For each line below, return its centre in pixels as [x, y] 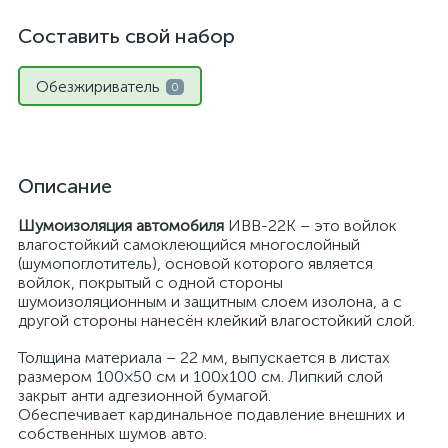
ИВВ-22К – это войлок [310, 225]
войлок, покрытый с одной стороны [150, 282]
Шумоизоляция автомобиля [121, 225]
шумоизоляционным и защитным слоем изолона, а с [210, 301]
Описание [65, 186]
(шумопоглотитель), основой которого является [195, 263]
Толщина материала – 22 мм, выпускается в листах [204, 357]
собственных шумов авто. [112, 433]
